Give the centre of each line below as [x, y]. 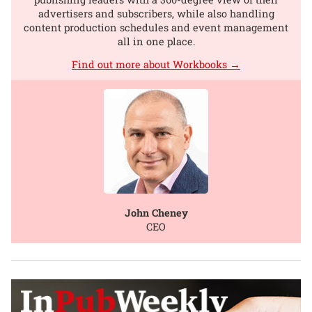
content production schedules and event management [156, 27]
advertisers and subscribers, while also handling [156, 13]
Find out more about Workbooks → [156, 64]
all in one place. [156, 41]
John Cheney [156, 212]
